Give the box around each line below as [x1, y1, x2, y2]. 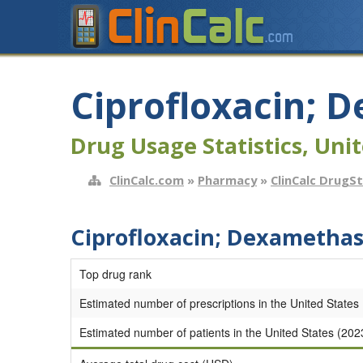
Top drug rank [79, 265, 152, 282]
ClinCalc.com [109, 172, 184, 189]
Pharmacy [198, 172, 257, 189]
